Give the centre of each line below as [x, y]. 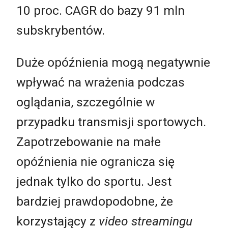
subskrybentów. [61, 30]
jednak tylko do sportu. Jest [94, 182]
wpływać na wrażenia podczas [101, 82]
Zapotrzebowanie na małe [89, 142]
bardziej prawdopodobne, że [95, 202]
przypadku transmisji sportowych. [111, 122]
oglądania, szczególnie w [85, 102]
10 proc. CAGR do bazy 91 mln [101, 10]
